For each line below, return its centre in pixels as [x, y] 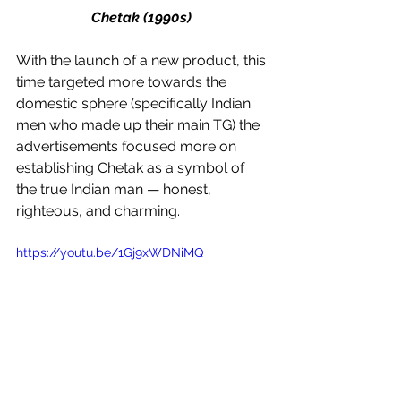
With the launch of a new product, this [143, 60]
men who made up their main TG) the [140, 124]
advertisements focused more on [128, 146]
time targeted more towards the [123, 81]
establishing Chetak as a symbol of [132, 167]
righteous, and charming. [100, 210]
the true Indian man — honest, [115, 189]
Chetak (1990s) [143, 17]
